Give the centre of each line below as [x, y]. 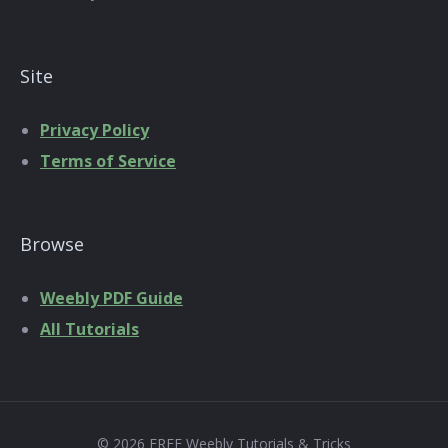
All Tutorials [89, 329]
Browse [52, 244]
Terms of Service [108, 161]
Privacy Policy [94, 130]
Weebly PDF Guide [111, 298]
